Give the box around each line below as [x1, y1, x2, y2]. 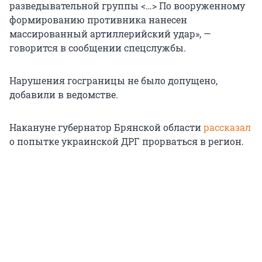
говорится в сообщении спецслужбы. [9, 42, 186, 54]
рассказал [204, 121, 251, 134]
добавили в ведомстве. [9, 88, 118, 101]
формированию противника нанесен [9, 13, 187, 26]
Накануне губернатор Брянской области [9, 121, 204, 134]
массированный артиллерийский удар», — [9, 27, 211, 40]
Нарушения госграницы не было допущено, [9, 74, 218, 87]
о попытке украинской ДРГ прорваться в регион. [9, 135, 244, 148]
